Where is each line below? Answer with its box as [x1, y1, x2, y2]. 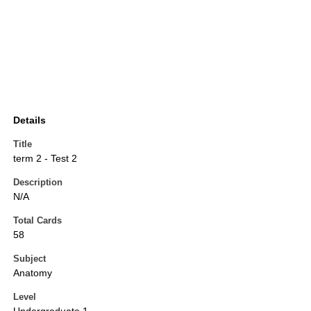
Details [13, 115, 46, 126]
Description [13, 177, 62, 188]
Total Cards [13, 215, 62, 226]
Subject [13, 253, 46, 264]
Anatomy [13, 267, 52, 279]
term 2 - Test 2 [13, 153, 77, 165]
